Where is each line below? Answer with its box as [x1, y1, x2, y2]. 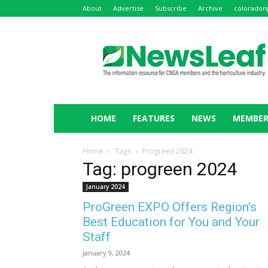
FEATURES [133, 112, 175, 124]
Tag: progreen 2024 [83, 159, 237, 179]
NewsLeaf [113, 33, 153, 45]
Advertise [113, 4, 144, 13]
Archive [198, 4, 223, 13]
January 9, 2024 [83, 248, 130, 257]
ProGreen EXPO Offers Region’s [83, 200, 257, 214]
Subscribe [155, 4, 187, 13]
